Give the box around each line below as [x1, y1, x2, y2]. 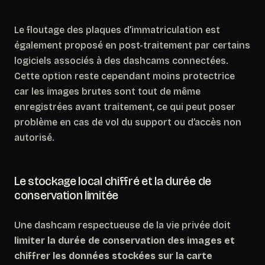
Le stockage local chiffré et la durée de [14, 173, 212, 188]
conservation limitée [14, 188, 118, 202]
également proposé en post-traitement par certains [14, 39, 250, 51]
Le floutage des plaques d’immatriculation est [14, 24, 220, 35]
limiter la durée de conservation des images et [14, 234, 235, 246]
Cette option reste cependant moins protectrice [14, 70, 235, 82]
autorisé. [14, 131, 54, 143]
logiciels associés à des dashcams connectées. [14, 54, 228, 66]
